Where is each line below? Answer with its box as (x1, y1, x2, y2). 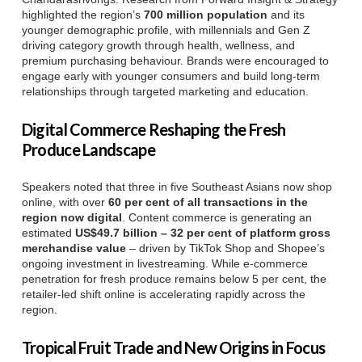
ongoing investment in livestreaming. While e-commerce (21, 256, 308, 270)
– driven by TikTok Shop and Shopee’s (125, 241, 325, 255)
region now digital (21, 210, 122, 224)
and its (267, 7, 305, 21)
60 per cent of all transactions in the (107, 195, 308, 208)
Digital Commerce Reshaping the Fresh (21, 119, 286, 139)
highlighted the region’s (21, 7, 144, 21)
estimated (21, 225, 75, 239)
